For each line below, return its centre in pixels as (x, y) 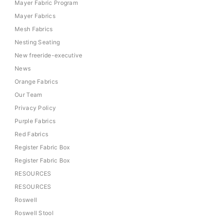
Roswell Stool (34, 213)
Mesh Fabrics (34, 29)
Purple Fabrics (35, 121)
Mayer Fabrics (35, 16)
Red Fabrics (32, 134)
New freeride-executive (49, 55)
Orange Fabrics (36, 81)
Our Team (28, 94)
